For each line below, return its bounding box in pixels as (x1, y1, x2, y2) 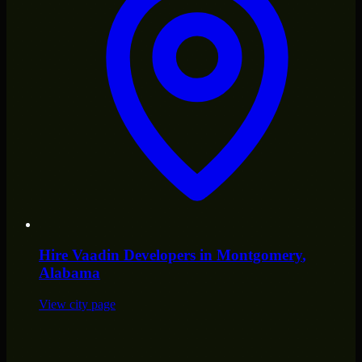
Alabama (39, 264, 100, 282)
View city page (39, 297, 116, 311)
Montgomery (217, 246, 302, 264)
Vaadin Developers (72, 246, 196, 264)
